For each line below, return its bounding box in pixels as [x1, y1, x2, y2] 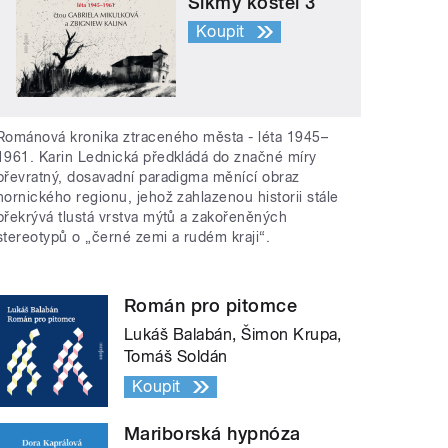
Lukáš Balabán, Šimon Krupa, [124, 325, 342, 345]
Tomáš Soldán [124, 347, 228, 367]
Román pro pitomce [124, 295, 298, 317]
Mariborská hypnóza [124, 423, 301, 445]
